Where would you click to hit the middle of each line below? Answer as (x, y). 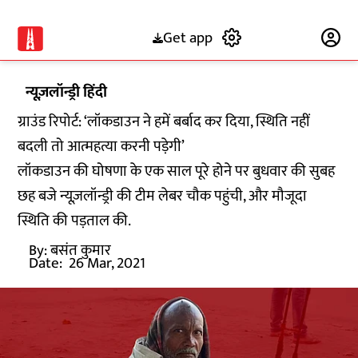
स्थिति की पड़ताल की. (75, 221)
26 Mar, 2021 (107, 263)
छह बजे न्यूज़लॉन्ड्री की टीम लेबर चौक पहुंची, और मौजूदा (163, 196)
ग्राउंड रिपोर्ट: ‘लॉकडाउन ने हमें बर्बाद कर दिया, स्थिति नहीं (164, 122)
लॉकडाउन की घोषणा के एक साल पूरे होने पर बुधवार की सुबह (177, 171)
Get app (187, 38)
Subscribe (282, 38)
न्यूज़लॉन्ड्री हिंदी (67, 92)
